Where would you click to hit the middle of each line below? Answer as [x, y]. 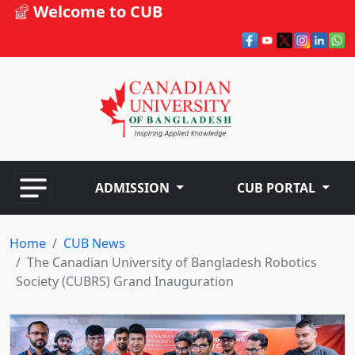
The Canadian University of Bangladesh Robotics [172, 263]
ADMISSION [132, 188]
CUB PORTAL [277, 188]
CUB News [94, 244]
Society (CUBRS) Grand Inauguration [125, 282]
